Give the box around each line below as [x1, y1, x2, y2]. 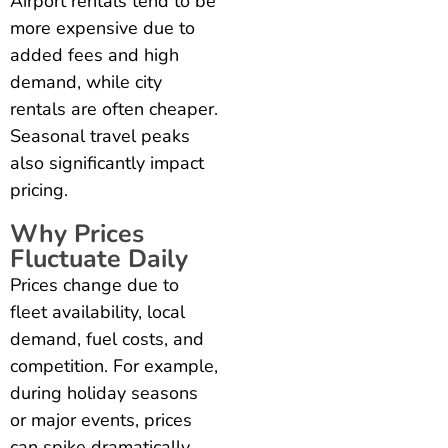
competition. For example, [10, 353, 218, 378]
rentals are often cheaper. [10, 96, 218, 121]
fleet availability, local [10, 299, 185, 324]
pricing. [10, 177, 68, 202]
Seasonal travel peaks [10, 123, 190, 148]
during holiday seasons [10, 380, 198, 405]
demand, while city [10, 69, 162, 94]
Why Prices [10, 216, 144, 251]
